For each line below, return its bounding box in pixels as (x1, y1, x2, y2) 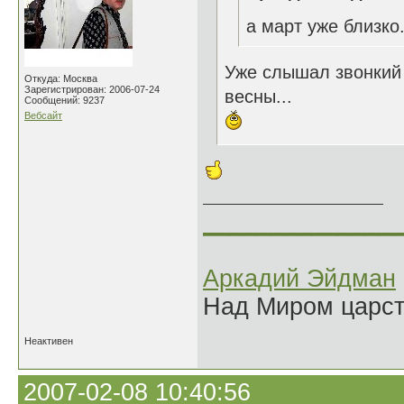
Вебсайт (24, 110, 62, 121)
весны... (225, 87, 292, 106)
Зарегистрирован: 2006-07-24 (24, 84, 160, 95)
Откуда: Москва (24, 73, 97, 84)
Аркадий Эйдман (203, 265, 396, 292)
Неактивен (24, 335, 73, 346)
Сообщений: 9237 (24, 95, 105, 106)
